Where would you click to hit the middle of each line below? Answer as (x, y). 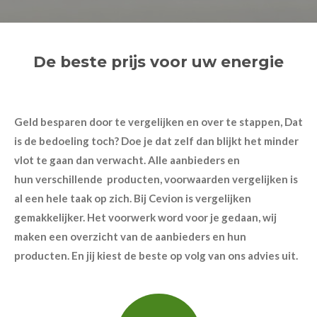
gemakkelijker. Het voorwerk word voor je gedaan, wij (145, 217)
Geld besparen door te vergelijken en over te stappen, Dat (158, 122)
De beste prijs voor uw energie (158, 62)
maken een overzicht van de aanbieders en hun (130, 236)
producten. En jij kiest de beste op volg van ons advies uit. (156, 255)
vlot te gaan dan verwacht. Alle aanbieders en (127, 160)
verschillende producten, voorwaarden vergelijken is (167, 179)
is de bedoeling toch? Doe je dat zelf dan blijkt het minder (156, 141)
